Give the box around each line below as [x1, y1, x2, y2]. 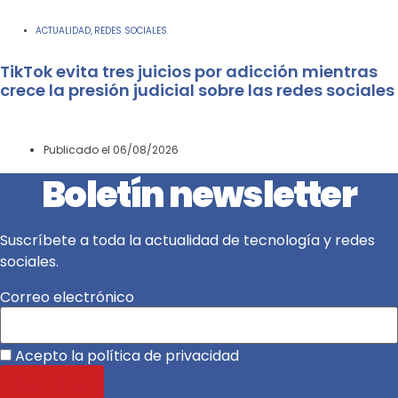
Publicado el [43, 141, 110, 157]
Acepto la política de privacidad [12, 345, 239, 366]
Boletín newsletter [42, 169, 356, 219]
